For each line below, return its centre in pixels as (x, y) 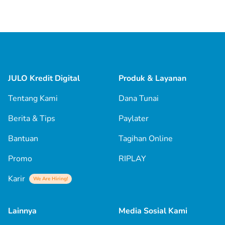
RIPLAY (132, 158)
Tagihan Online (146, 138)
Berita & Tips (32, 118)
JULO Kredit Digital (44, 78)
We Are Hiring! (50, 179)
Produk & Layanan (152, 78)
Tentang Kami (33, 98)
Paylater (134, 118)
